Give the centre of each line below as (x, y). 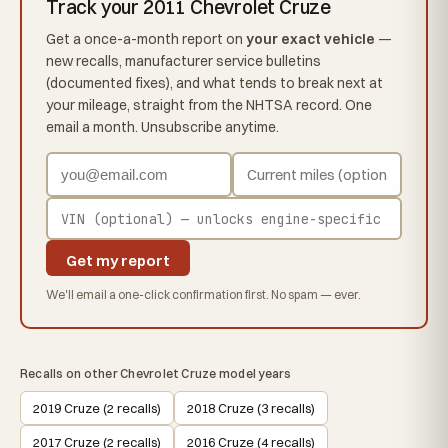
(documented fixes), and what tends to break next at (214, 83)
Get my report (118, 261)
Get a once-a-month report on (146, 39)
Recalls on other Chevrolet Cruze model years (156, 373)
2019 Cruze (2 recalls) (97, 407)
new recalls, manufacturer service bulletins (183, 61)
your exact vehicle (310, 39)
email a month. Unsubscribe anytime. (162, 127)
